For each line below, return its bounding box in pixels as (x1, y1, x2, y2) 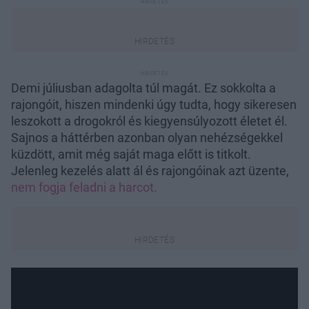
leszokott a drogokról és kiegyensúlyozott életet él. (11, 113, 288, 128)
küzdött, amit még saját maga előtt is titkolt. (11, 146, 251, 161)
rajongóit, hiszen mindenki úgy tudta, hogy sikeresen (11, 97, 297, 112)
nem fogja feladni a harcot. (11, 179, 157, 195)
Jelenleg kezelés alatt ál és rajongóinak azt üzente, (11, 163, 289, 178)
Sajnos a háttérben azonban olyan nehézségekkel (11, 130, 283, 145)
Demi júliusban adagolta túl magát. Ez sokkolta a (11, 80, 276, 95)
